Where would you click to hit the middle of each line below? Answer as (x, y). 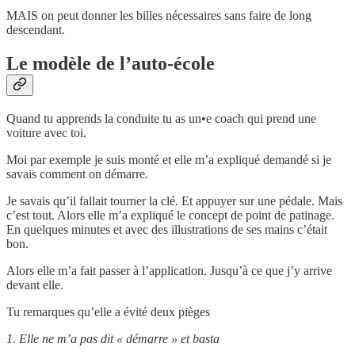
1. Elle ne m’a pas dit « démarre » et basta (113, 339)
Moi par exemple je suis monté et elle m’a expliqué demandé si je (169, 160)
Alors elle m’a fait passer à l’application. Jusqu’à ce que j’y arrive (169, 271)
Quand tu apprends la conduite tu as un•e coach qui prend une (161, 119)
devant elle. (35, 285)
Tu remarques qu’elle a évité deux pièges (108, 312)
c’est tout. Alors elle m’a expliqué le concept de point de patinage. (170, 216)
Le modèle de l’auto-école (111, 64)
